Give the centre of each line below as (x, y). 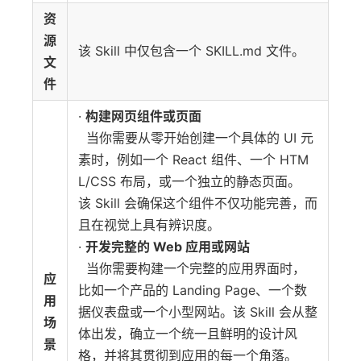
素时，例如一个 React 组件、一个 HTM (193, 160)
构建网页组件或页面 (143, 116)
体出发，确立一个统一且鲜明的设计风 (188, 334)
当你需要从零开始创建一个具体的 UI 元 (196, 138)
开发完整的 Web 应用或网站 (168, 247)
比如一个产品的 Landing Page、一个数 (193, 290)
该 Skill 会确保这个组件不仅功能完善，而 (198, 203)
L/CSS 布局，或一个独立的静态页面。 (189, 181)
